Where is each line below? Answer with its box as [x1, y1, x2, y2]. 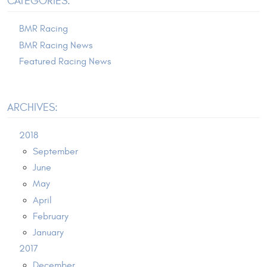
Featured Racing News [18, 55, 111, 67]
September [32, 146, 78, 157]
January [32, 227, 64, 238]
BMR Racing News [18, 39, 92, 51]
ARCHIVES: [7, 101, 58, 114]
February [32, 211, 69, 222]
